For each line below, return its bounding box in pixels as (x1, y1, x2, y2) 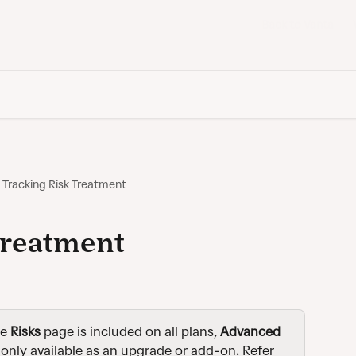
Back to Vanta (261, 18, 334, 32)
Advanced (220, 324, 281, 339)
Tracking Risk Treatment (2, 178, 126, 192)
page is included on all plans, (41, 324, 220, 339)
